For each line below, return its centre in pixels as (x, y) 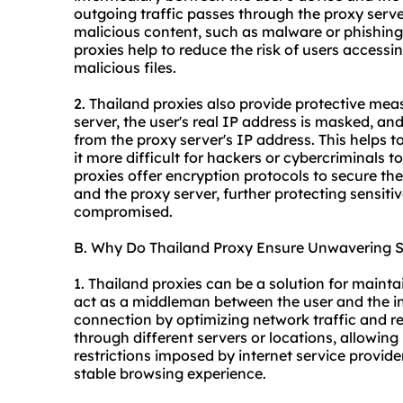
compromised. (123, 212)
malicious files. (125, 68)
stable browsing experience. (170, 374)
